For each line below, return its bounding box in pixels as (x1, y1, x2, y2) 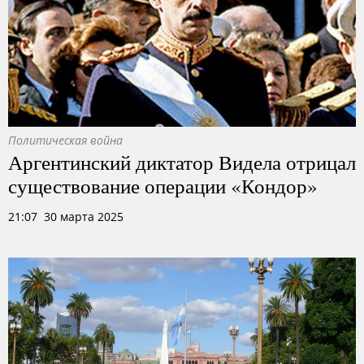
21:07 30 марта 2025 (8, 209, 123, 224)
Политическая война (8, 132, 123, 148)
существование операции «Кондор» (8, 171, 318, 199)
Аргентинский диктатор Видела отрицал (8, 148, 356, 175)
